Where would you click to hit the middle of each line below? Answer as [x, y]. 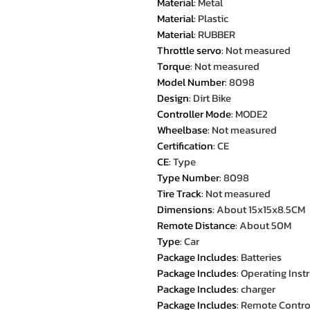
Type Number [188, 177]
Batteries [261, 257]
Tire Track [179, 193]
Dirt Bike [212, 98]
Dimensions [185, 209]
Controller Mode [194, 114]
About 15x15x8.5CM [261, 209]
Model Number [191, 82]
